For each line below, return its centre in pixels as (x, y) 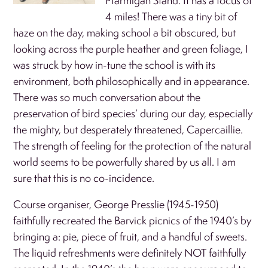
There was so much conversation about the (107, 97)
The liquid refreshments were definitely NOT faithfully (130, 252)
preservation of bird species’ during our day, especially (133, 113)
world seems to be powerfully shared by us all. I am (125, 162)
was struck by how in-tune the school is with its (115, 65)
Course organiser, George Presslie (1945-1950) (116, 204)
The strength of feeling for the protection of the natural (133, 145)
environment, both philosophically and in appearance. (132, 81)
